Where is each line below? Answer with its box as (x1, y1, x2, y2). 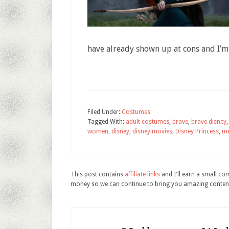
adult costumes (126, 118, 169, 125)
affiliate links (125, 171, 160, 178)
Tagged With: (87, 118, 126, 125)
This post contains (71, 171, 125, 178)
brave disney (191, 118, 226, 125)
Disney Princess (175, 128, 219, 135)
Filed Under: (87, 108, 122, 116)
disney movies (132, 128, 172, 135)
